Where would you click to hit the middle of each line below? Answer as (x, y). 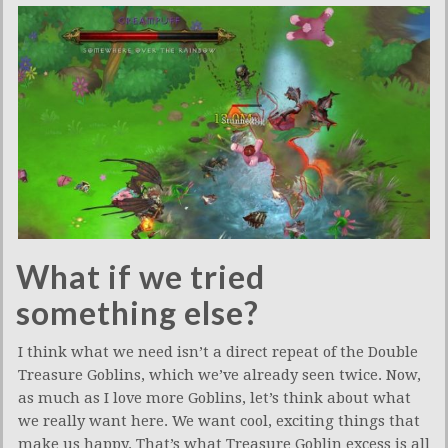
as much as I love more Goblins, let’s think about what (214, 397)
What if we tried (140, 276)
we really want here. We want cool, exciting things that (219, 420)
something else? (137, 312)
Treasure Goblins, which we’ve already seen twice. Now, (219, 374)
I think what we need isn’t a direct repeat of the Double (218, 351)
